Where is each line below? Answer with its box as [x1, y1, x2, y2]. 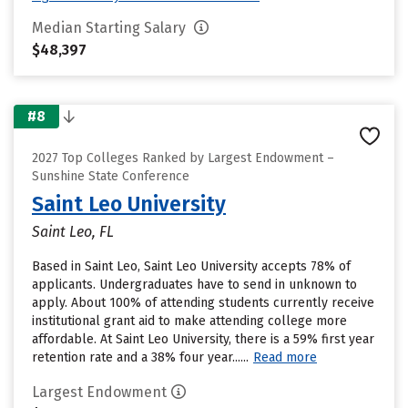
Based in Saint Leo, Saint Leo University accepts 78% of [32, 259, 351, 274]
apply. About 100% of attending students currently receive [32, 295, 374, 311]
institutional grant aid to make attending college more [32, 313, 347, 329]
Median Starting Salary [32, 19, 189, 36]
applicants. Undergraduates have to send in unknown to [32, 277, 357, 292]
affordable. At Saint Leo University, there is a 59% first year [32, 331, 374, 347]
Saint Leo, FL [32, 223, 114, 240]
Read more [253, 350, 317, 365]
